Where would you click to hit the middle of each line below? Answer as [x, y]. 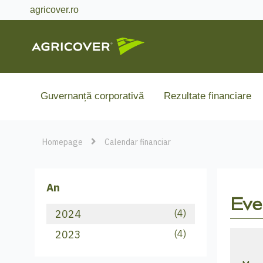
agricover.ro [55, 10]
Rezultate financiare [207, 96]
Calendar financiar [137, 142]
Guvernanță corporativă [92, 96]
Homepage [62, 142]
